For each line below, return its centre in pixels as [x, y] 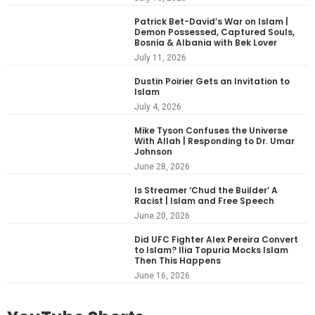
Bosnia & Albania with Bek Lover [206, 42]
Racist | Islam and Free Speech [205, 200]
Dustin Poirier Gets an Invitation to [212, 81]
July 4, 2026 [158, 107]
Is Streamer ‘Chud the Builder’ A [206, 190]
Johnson [154, 151]
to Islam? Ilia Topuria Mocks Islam [212, 250]
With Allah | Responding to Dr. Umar [215, 141]
